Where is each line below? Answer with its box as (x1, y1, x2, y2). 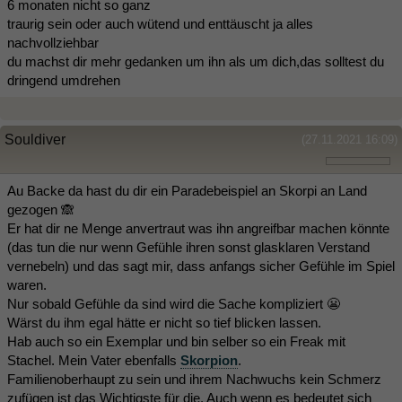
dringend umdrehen (7, 73, 120, 89)
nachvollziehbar (7, 35, 99, 51)
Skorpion (180, 353, 238, 369)
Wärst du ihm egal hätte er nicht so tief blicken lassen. (7, 315, 321, 331)
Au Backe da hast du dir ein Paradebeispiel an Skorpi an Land (7, 183, 367, 199)
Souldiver (4, 132, 66, 148)
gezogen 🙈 (7, 202, 74, 218)
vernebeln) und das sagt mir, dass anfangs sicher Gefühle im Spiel (7, 258, 395, 275)
